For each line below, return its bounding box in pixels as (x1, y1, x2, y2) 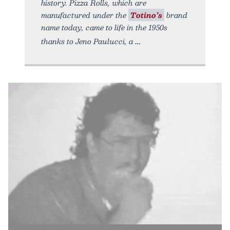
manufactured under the (41, 8, 128, 21)
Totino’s (130, 8, 162, 21)
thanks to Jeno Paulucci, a (41, 34, 133, 47)
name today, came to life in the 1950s (41, 21, 167, 33)
